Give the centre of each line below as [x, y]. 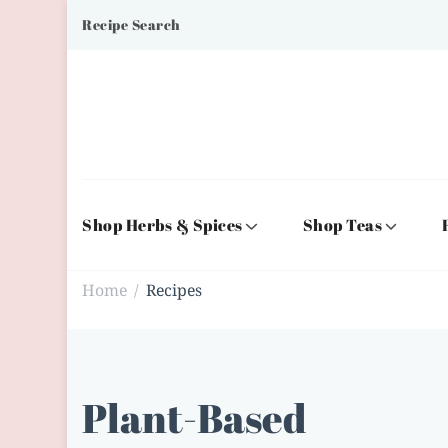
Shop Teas [342, 224]
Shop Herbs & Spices [162, 224]
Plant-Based [195, 417]
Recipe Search [131, 24]
